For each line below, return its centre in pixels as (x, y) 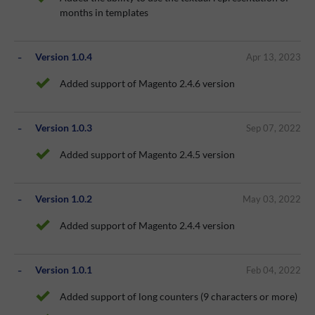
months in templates (104, 13)
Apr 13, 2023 (274, 57)
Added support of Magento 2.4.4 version (147, 226)
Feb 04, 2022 (274, 270)
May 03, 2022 (272, 199)
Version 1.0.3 (64, 128)
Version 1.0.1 (64, 270)
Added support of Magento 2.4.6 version (147, 84)
